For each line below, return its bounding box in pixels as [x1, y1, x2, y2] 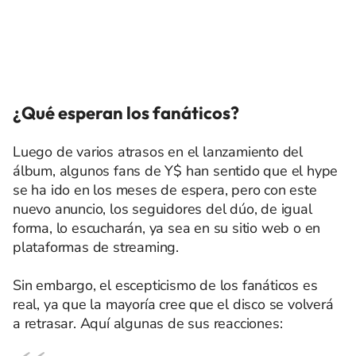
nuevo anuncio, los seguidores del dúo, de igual [13, 199, 312, 219]
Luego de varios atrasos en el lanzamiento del [13, 141, 303, 161]
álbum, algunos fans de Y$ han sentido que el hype [13, 161, 339, 180]
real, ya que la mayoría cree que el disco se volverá [13, 294, 334, 314]
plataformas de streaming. [13, 237, 180, 257]
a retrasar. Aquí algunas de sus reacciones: [13, 313, 283, 333]
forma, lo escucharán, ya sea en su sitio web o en [13, 218, 321, 238]
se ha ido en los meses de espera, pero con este [13, 180, 317, 199]
